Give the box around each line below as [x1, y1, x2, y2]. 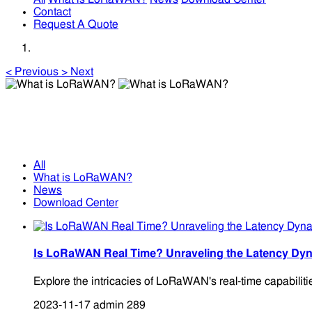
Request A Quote [33, 19, 118, 30]
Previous [15, 66, 58, 77]
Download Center [33, 197, 118, 209]
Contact [33, 6, 71, 17]
